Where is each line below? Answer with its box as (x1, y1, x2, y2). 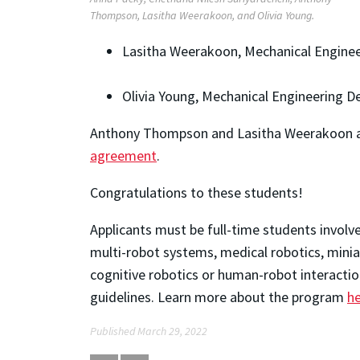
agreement (90, 145, 157, 165)
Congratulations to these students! (90, 182, 303, 202)
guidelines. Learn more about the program (90, 287, 347, 306)
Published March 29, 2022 (90, 323, 207, 338)
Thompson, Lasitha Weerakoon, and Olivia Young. (90, 7, 314, 22)
